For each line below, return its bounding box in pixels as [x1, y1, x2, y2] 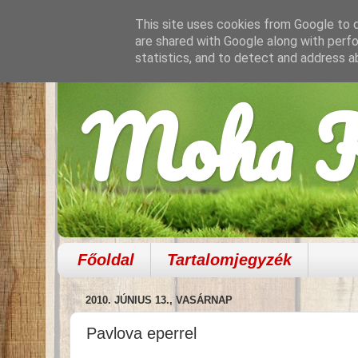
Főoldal [78, 250, 134, 268]
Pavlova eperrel [86, 324, 197, 342]
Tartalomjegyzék [167, 250, 292, 268]
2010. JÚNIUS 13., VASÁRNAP [86, 294, 233, 307]
